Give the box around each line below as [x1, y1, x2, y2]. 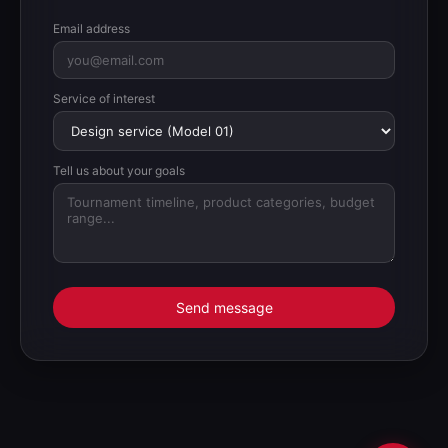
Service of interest [53, 91, 155, 107]
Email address [53, 21, 130, 37]
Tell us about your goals [53, 163, 185, 179]
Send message [175, 299, 273, 317]
